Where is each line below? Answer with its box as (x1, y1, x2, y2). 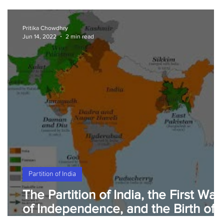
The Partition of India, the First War (22, 187, 220, 201)
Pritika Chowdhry (22, 24, 68, 31)
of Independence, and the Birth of (22, 201, 214, 215)
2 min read (65, 32, 94, 40)
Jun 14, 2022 (22, 32, 56, 40)
